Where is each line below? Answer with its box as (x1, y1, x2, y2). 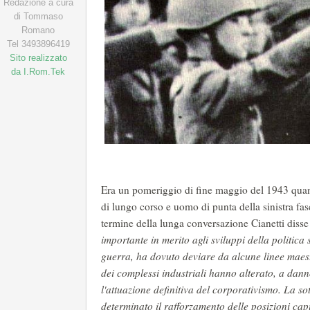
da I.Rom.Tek (11, 66, 65, 77)
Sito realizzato (9, 53, 67, 63)
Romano (21, 25, 55, 35)
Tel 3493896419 (6, 39, 70, 49)
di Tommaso (13, 11, 63, 21)
